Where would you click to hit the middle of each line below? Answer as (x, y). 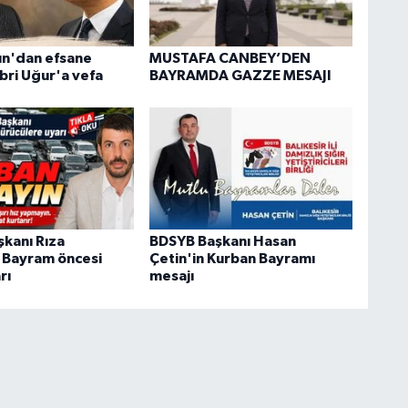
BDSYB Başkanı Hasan (222, 242)
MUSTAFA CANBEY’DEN (229, 58)
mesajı (171, 276)
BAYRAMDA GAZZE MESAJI (240, 75)
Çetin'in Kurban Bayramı (232, 259)
